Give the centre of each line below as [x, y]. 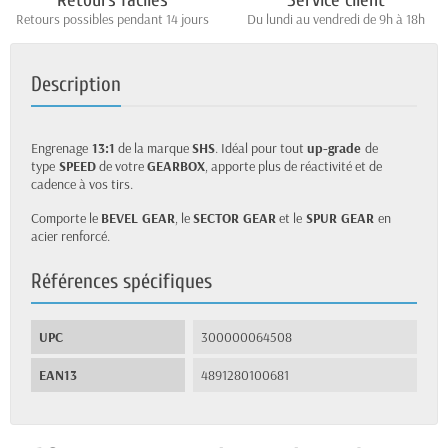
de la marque [153, 148]
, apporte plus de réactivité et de [293, 166]
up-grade [336, 148]
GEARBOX [176, 166]
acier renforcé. [70, 236]
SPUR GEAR [340, 218]
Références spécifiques [121, 281]
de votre [121, 166]
